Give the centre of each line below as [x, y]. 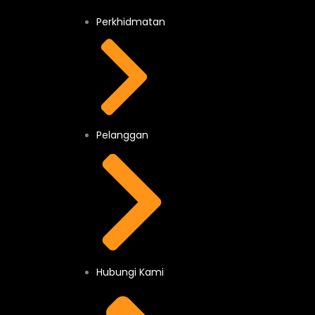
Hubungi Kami [130, 272]
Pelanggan [123, 135]
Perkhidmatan [131, 22]
